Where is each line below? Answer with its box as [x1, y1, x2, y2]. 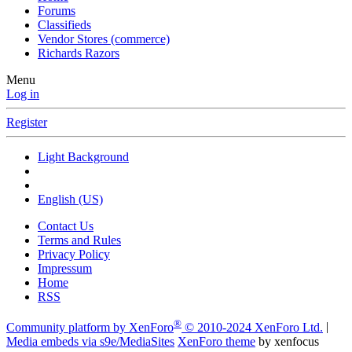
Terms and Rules [38, 233, 121, 247]
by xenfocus [255, 334, 319, 348]
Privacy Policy [38, 247, 110, 262]
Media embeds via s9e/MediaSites [6, 334, 174, 348]
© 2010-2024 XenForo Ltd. [185, 320, 323, 334]
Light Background [38, 150, 129, 164]
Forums [38, 4, 75, 18]
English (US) [38, 192, 103, 207]
